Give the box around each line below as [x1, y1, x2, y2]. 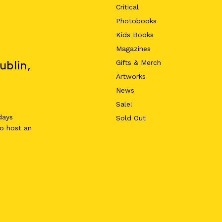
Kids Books [115, 31, 154, 39]
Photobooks [115, 17, 157, 25]
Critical [115, 3, 139, 11]
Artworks [115, 72, 146, 80]
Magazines [115, 45, 151, 53]
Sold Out [115, 114, 146, 122]
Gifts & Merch [115, 58, 161, 66]
